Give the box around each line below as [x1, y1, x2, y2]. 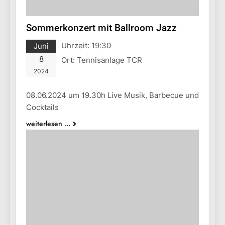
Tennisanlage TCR [77, 55, 142, 65]
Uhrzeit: [61, 40, 91, 50]
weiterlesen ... [26, 118, 70, 129]
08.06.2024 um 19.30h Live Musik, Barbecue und [26, 90, 199, 100]
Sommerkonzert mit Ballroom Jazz [26, 22, 177, 34]
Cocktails [26, 102, 59, 112]
